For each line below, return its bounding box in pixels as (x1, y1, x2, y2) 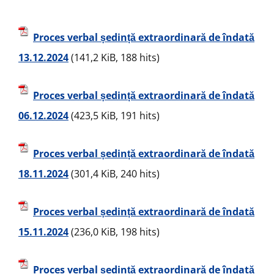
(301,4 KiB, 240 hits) (68, 167, 160, 180)
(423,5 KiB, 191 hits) (68, 109, 160, 122)
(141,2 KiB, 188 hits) (68, 51, 160, 64)
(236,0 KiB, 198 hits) (68, 225, 160, 239)
